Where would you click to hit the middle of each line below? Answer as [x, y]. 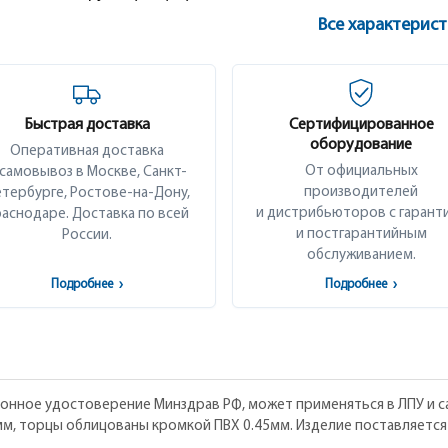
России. [87, 235]
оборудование [361, 145]
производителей [361, 192]
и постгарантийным [361, 234]
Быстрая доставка [87, 125]
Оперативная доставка [87, 151]
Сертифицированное [361, 125]
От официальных [361, 171]
